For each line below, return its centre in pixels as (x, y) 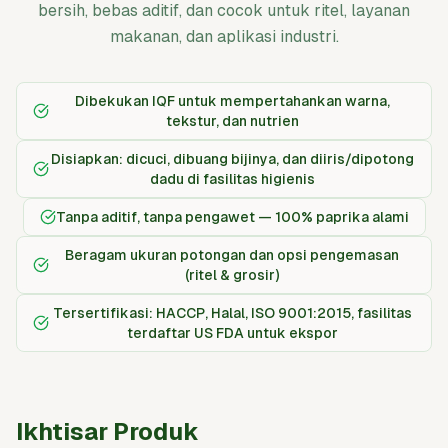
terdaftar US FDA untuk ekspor (232, 333)
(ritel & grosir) (232, 275)
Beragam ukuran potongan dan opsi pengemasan (232, 255)
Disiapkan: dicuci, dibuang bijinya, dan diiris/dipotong (232, 159)
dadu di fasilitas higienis (232, 179)
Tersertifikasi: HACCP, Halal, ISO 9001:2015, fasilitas (232, 313)
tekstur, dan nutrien (232, 121)
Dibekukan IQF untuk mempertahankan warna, (232, 101)
